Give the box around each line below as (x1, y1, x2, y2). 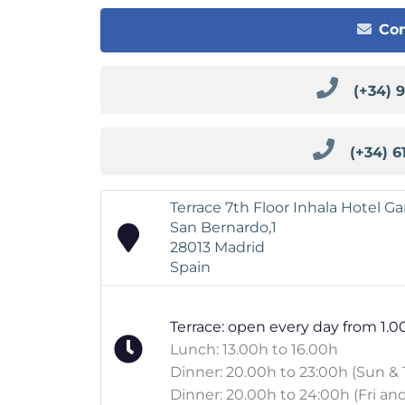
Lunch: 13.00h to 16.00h (170, 340, 339, 358)
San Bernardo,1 (170, 218, 278, 236)
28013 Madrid (170, 238, 266, 256)
